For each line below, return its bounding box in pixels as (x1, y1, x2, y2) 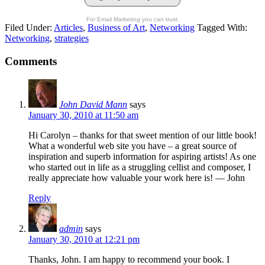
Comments (5, 54, 57, 67)
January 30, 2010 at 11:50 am (28, 109, 138, 120)
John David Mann (59, 99, 127, 109)
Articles (54, 22, 83, 33)
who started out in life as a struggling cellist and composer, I (28, 161, 251, 172)
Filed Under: (5, 22, 54, 33)
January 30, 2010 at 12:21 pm (28, 234, 140, 244)
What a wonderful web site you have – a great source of (28, 140, 237, 151)
